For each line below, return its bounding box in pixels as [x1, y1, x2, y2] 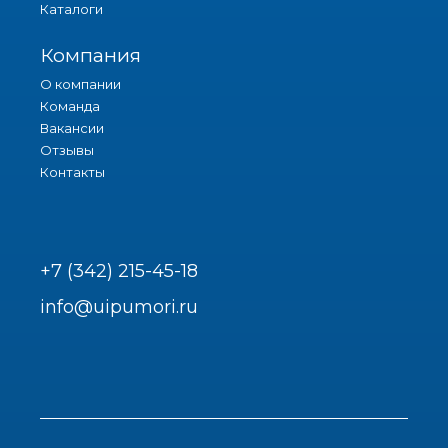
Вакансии [40, 120, 104, 136]
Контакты [40, 164, 105, 180]
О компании [40, 76, 121, 92]
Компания [40, 44, 141, 67]
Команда [40, 98, 100, 114]
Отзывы [40, 142, 94, 158]
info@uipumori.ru [40, 296, 198, 318]
